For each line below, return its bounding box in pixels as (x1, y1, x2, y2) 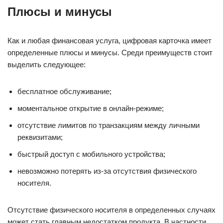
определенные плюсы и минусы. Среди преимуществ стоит (7, 48, 213, 57)
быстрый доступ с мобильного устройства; (17, 150, 165, 158)
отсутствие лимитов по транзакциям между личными (17, 121, 200, 129)
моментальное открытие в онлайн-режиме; (17, 104, 164, 112)
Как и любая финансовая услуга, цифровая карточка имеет (7, 36, 212, 45)
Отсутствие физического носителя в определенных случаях (7, 206, 216, 214)
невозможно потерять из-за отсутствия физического (17, 167, 197, 175)
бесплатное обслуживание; (17, 87, 111, 96)
